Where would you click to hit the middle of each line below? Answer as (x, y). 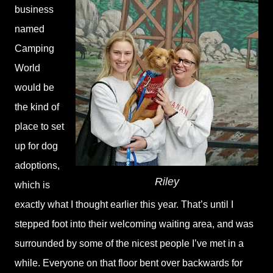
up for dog (36, 146)
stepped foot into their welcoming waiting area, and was (134, 224)
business (34, 9)
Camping (34, 48)
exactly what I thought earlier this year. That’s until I (124, 204)
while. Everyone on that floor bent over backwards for (129, 263)
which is (32, 185)
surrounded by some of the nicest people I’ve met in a (129, 243)
